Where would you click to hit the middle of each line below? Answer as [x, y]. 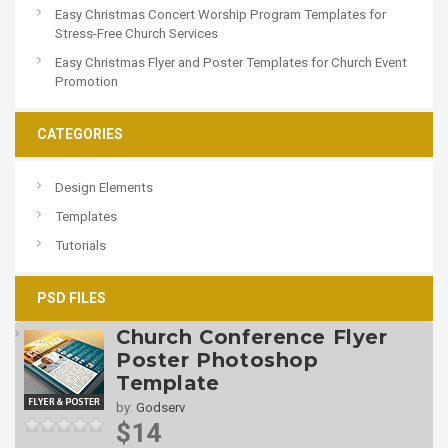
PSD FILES [71, 298]
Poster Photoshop [217, 360]
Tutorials [80, 246]
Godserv [160, 408]
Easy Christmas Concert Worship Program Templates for [220, 15]
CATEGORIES [80, 134]
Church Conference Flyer [252, 337]
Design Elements [104, 188]
